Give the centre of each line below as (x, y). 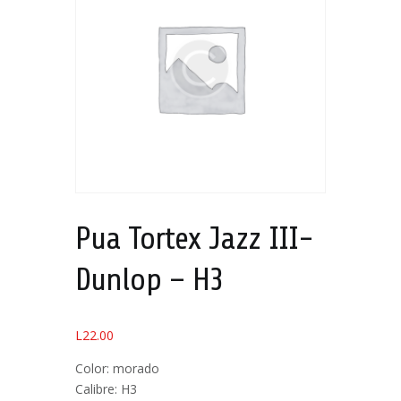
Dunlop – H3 (150, 280)
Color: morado (117, 369)
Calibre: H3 (106, 389)
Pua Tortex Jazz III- (195, 239)
